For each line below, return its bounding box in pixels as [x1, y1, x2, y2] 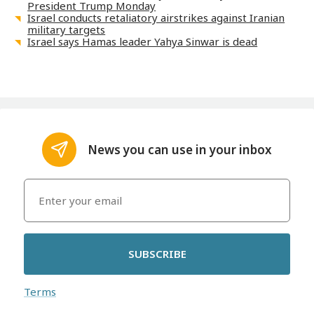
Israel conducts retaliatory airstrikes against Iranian [27, 11, 285, 25]
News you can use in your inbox [88, 141, 273, 158]
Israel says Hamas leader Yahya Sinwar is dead [27, 34, 258, 49]
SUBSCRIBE [128, 247, 186, 261]
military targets [27, 22, 106, 37]
